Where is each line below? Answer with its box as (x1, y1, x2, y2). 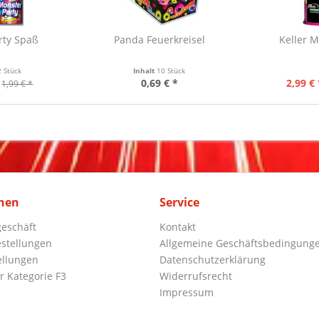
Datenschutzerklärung (159, 253, 266, 266)
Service (159, 194, 199, 210)
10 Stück (157, 66, 186, 75)
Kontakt (159, 220, 196, 234)
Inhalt (133, 66, 157, 75)
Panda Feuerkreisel (113, 33, 205, 46)
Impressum (159, 286, 214, 299)
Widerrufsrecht (159, 269, 232, 283)
